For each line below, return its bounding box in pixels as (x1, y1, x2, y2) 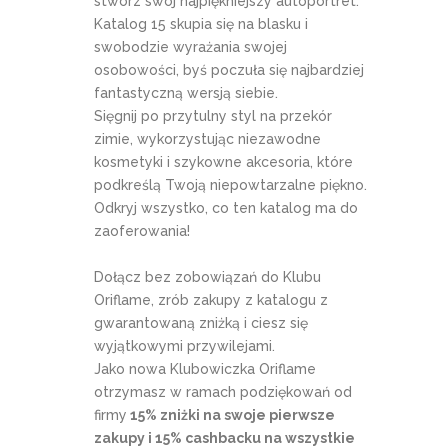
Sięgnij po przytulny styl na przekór (94, 107, 332, 124)
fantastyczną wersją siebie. (94, 84, 278, 101)
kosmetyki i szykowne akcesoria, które (94, 153, 353, 170)
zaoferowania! (94, 222, 190, 239)
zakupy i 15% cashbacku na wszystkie (94, 429, 355, 446)
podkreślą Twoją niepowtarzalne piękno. (94, 176, 367, 193)
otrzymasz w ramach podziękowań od (94, 383, 352, 400)
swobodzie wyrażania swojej (94, 38, 287, 55)
